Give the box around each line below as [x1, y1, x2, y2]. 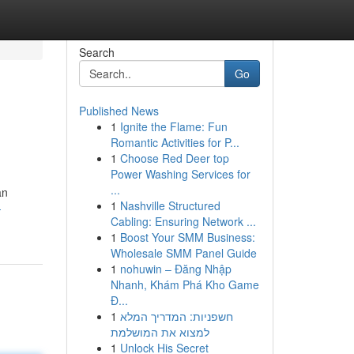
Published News [78, 103, 159, 119]
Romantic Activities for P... [110, 134, 239, 150]
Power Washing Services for [110, 166, 250, 182]
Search [78, 44, 115, 60]
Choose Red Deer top [119, 150, 229, 166]
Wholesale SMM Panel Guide [110, 245, 257, 261]
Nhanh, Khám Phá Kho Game [110, 277, 259, 292]
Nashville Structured [119, 198, 220, 213]
